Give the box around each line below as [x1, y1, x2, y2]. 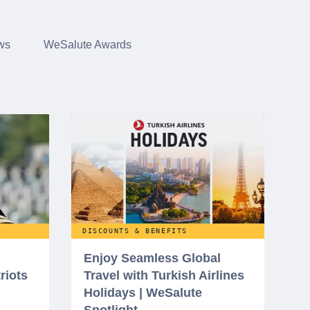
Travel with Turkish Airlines [84, 268, 244, 283]
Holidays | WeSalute [84, 286, 202, 300]
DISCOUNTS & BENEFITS [82, 227, 188, 235]
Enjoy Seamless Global [84, 251, 221, 266]
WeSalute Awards [43, 39, 131, 51]
